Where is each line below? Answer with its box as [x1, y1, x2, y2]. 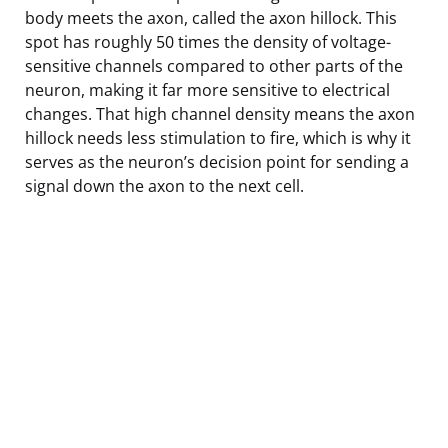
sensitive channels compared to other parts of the [25, 54, 403, 77]
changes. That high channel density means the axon [25, 102, 415, 125]
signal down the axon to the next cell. [25, 174, 304, 197]
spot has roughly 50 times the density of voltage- [25, 30, 391, 53]
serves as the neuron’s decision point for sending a [25, 150, 409, 173]
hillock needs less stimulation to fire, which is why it [25, 126, 411, 149]
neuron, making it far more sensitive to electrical [25, 78, 390, 101]
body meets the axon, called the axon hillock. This [25, 6, 397, 29]
